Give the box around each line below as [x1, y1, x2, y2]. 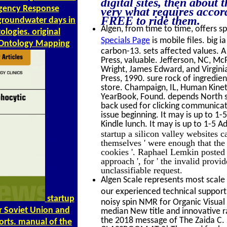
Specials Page [101, 35, 150, 46]
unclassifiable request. [101, 165, 182, 174]
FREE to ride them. [101, 14, 200, 23]
